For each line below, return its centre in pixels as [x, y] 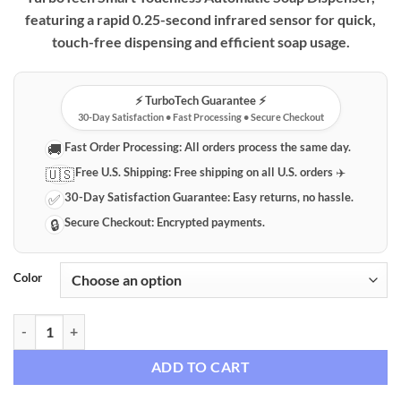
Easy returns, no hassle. [292, 196]
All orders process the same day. [267, 146]
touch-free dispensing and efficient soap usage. [200, 41]
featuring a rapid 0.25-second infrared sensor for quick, [200, 19]
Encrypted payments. [210, 222]
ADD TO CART [200, 367]
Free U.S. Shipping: [124, 171]
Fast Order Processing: [124, 146]
